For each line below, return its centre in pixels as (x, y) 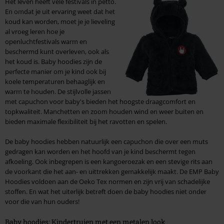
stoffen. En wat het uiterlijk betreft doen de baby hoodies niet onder (106, 192)
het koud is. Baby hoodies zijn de (53, 62)
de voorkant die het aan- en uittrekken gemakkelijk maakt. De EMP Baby (112, 172)
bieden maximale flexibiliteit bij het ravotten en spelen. (86, 122)
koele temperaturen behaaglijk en (55, 82)
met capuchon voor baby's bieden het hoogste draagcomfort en (100, 102)
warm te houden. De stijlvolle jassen (58, 92)
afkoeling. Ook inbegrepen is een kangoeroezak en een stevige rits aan (109, 162)
